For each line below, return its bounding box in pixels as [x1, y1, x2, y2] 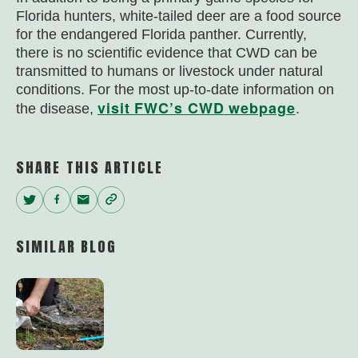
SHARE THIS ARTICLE [16, 157, 163, 178]
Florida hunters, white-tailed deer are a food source [16, 8, 341, 24]
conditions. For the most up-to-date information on [16, 82, 334, 97]
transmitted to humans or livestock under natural [16, 63, 323, 79]
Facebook [47, 185, 161, 214]
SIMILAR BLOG [16, 236, 117, 257]
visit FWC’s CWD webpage [97, 97, 296, 118]
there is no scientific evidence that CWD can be [16, 45, 317, 61]
